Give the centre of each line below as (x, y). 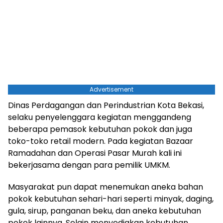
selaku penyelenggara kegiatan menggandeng (100, 117)
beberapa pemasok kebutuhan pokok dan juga (100, 129)
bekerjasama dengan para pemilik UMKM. (89, 165)
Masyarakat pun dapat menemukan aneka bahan (106, 187)
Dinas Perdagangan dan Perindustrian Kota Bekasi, (106, 105)
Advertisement (111, 89)
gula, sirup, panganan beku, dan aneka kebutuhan (105, 211)
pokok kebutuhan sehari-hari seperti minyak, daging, (111, 199)
